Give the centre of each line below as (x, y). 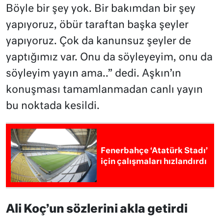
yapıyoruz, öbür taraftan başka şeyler (97, 26)
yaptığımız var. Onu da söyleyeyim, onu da (109, 58)
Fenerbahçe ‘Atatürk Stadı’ (154, 151)
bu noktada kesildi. (53, 107)
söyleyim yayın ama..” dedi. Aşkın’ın (94, 74)
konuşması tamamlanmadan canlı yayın (104, 90)
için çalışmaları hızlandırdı (154, 162)
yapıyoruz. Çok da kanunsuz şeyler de (98, 42)
